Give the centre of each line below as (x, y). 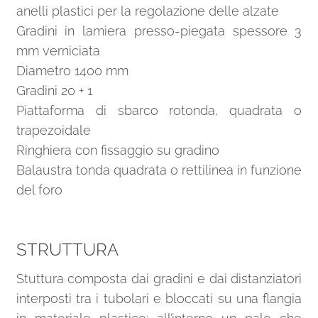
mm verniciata (58, 51)
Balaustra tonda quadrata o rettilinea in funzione (159, 170)
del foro (39, 190)
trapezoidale (53, 130)
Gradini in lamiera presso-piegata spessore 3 (159, 31)
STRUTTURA (67, 249)
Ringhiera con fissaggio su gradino (117, 150)
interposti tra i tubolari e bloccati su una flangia (159, 298)
